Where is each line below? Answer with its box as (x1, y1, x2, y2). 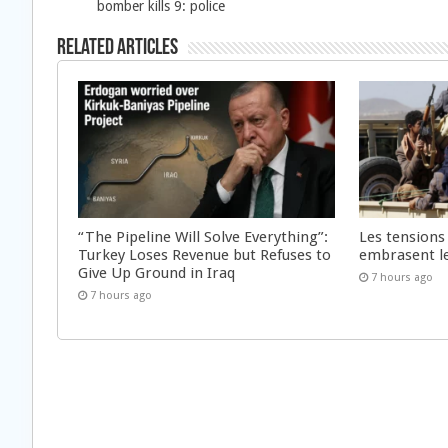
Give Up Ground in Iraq (78, 263, 235, 282)
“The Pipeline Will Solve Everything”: (78, 227, 328, 246)
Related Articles (57, 37, 178, 60)
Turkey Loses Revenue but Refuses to (78, 245, 331, 264)
